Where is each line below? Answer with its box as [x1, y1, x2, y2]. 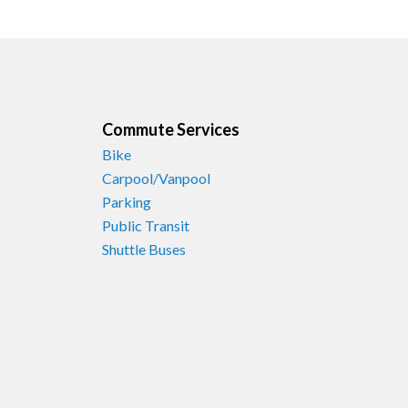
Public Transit [101, 217, 189, 234]
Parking [101, 193, 151, 210]
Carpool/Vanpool [101, 169, 210, 187]
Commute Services [101, 119, 240, 139]
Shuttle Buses [101, 240, 186, 258]
